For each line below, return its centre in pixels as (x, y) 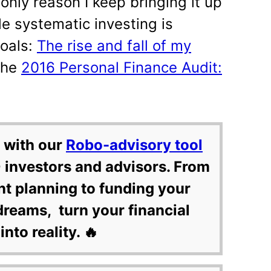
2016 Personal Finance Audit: (122, 67)
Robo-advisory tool (134, 145)
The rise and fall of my (114, 46)
